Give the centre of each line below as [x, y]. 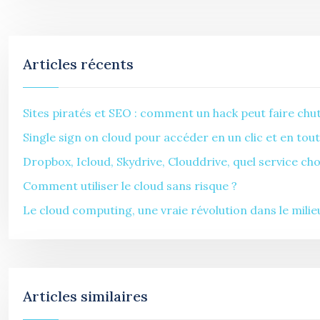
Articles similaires [85, 296]
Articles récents [78, 64]
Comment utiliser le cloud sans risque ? [130, 186]
